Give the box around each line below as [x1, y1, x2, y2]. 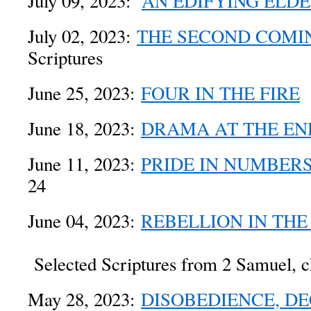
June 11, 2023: [28, 151, 141, 176]
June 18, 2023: [28, 116, 141, 141]
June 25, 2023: [28, 81, 141, 106]
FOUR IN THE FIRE [141, 81, 300, 106]
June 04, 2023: [28, 208, 141, 233]
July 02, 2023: [28, 24, 137, 49]
